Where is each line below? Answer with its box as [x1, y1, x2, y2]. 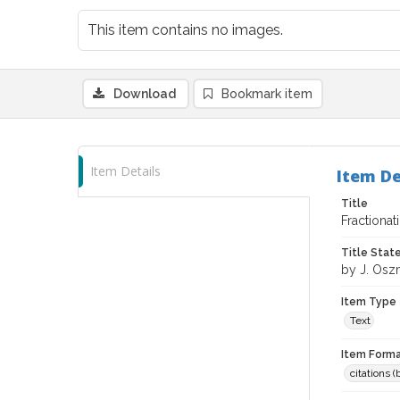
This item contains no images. [87, 21, 283, 38]
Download [113, 87, 176, 101]
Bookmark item [221, 87, 312, 101]
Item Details [90, 162, 161, 179]
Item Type [341, 296, 396, 308]
